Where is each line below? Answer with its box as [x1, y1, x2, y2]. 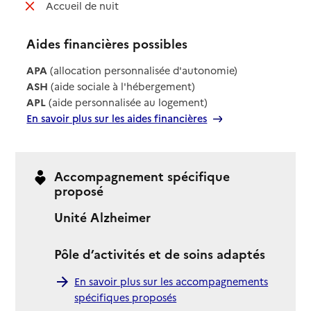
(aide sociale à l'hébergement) [48, 79, 196, 94]
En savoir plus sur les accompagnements [74, 274, 269, 288]
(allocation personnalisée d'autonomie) [47, 63, 238, 78]
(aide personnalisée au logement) [46, 95, 208, 110]
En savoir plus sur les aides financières [26, 111, 208, 126]
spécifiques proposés [74, 289, 177, 304]
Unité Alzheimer [54, 208, 151, 226]
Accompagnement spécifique [54, 167, 230, 185]
